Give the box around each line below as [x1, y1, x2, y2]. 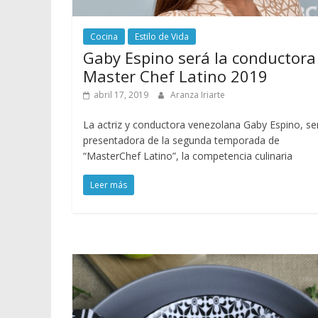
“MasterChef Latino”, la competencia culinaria [83, 148, 292, 163]
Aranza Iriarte [170, 88, 225, 101]
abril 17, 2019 [94, 88, 148, 101]
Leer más [90, 178, 127, 191]
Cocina [90, 30, 118, 43]
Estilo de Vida [135, 30, 189, 43]
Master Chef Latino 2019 [83, 65, 268, 87]
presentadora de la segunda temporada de [83, 133, 280, 147]
